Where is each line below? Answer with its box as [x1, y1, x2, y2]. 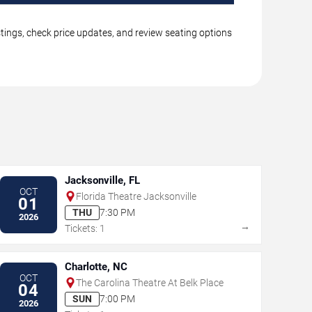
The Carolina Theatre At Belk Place [75, 276, 224, 288]
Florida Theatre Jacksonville [75, 190, 196, 202]
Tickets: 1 [64, 222, 105, 234]
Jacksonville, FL [64, 173, 140, 187]
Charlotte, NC [64, 260, 127, 273]
